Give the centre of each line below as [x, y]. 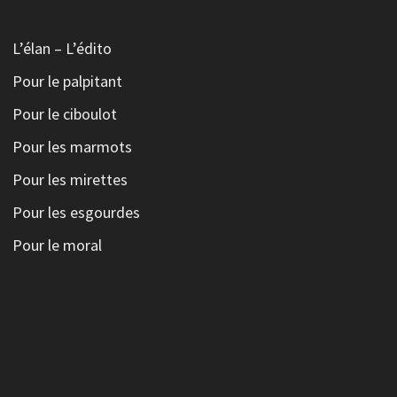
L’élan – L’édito [62, 48]
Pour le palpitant [67, 81]
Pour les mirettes [70, 179]
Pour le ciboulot [64, 113]
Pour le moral [57, 245]
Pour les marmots [72, 146]
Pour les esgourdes [76, 212]
